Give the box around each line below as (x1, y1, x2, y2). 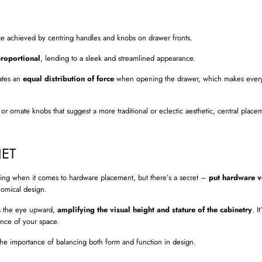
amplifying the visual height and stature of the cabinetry (57, 204, 252, 216)
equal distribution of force (23, 73, 114, 85)
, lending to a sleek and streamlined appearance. (40, 53, 195, 64)
